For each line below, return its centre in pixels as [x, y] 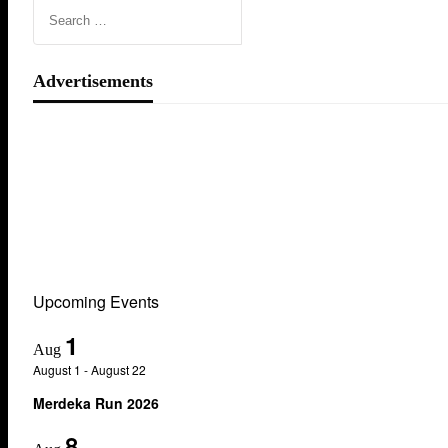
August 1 [57, 369]
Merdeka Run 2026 [96, 402]
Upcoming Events [96, 302]
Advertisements [93, 81]
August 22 [118, 369]
